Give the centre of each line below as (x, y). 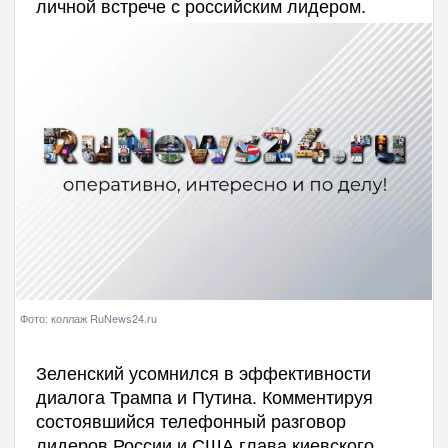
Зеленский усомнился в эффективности (203, 371)
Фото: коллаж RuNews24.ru (88, 317)
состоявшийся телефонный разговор (190, 419)
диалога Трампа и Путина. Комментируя (204, 395)
